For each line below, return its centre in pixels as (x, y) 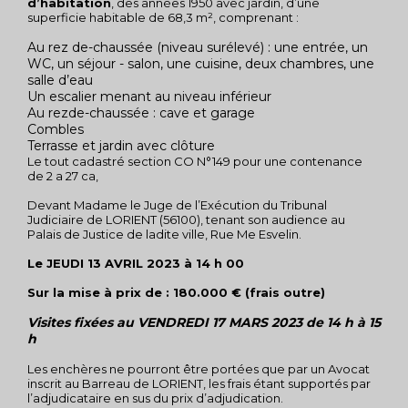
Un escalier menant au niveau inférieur (149, 97)
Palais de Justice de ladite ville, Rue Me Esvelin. (164, 234)
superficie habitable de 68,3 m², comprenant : (163, 17)
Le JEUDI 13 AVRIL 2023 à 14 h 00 (136, 263)
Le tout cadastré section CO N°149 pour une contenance (195, 161)
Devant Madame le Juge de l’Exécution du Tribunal (177, 205)
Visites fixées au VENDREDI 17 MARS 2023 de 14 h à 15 (204, 322)
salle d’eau (60, 80)
